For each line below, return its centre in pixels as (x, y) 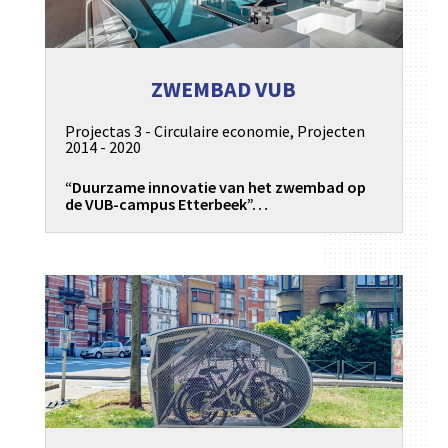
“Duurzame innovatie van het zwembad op (215, 187)
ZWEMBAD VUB (224, 88)
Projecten (330, 131)
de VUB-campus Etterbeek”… (166, 204)
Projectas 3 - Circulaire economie (177, 131)
